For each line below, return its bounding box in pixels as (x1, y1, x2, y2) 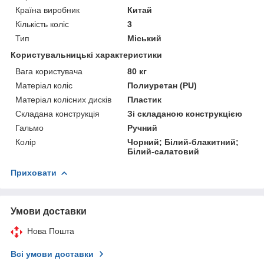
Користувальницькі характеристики (11, 49, 162, 60)
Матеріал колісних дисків (15, 94, 111, 104)
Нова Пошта (27, 226, 74, 236)
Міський (127, 33, 162, 43)
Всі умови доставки (11, 249, 94, 259)
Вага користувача (15, 66, 82, 76)
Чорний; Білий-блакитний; (127, 137, 239, 147)
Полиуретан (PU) (127, 80, 197, 90)
